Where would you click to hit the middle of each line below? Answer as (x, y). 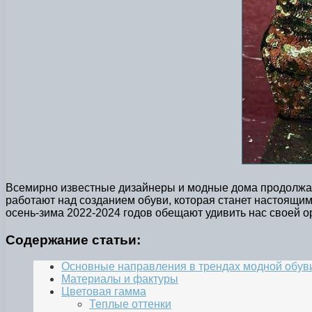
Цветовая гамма (104, 292)
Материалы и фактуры (120, 279)
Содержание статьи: (73, 240)
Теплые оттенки (130, 304)
